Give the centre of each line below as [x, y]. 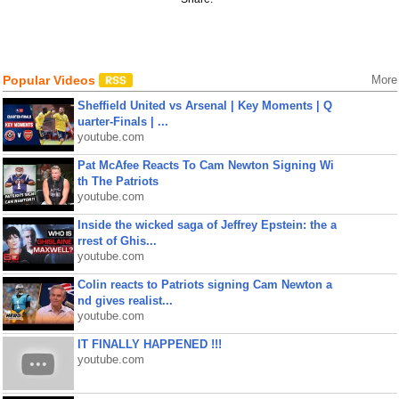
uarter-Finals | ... [122, 122]
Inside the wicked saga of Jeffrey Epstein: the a [207, 225]
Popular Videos [50, 80]
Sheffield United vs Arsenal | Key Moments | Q [204, 106]
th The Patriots [118, 181]
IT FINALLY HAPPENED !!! [149, 344]
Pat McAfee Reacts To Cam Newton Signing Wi [205, 165]
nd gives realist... [125, 301]
